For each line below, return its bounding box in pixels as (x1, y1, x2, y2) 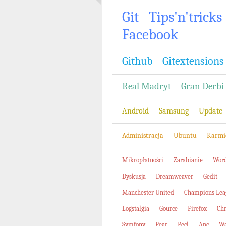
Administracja (122, 131, 163, 140)
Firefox (188, 205, 207, 212)
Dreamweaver (156, 173, 193, 180)
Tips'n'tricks (149, 9, 222, 25)
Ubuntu (174, 131, 197, 140)
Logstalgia (122, 205, 149, 212)
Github (122, 54, 152, 68)
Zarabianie (174, 156, 203, 164)
